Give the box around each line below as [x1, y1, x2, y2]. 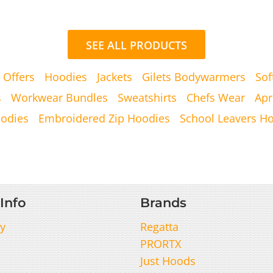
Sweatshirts [118, 90, 177, 105]
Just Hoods [140, 253, 196, 268]
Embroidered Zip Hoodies [38, 110, 170, 126]
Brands [140, 194, 186, 210]
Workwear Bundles [11, 90, 108, 105]
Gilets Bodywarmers [141, 69, 246, 84]
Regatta [140, 219, 179, 234]
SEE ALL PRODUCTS [86, 38, 187, 53]
